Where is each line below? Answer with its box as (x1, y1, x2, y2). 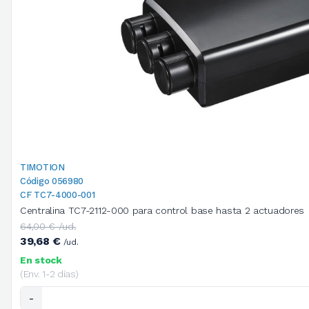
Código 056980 (20, 176, 84, 187)
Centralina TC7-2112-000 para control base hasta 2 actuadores (20, 205, 305, 217)
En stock (20, 255, 62, 266)
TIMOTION (20, 162, 65, 173)
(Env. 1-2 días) (20, 268, 79, 280)
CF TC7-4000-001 (20, 190, 95, 201)
